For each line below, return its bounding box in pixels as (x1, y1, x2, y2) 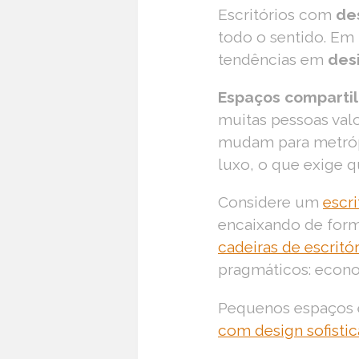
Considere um (218, 193, 323, 212)
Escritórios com (218, 6, 336, 24)
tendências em (218, 50, 328, 69)
